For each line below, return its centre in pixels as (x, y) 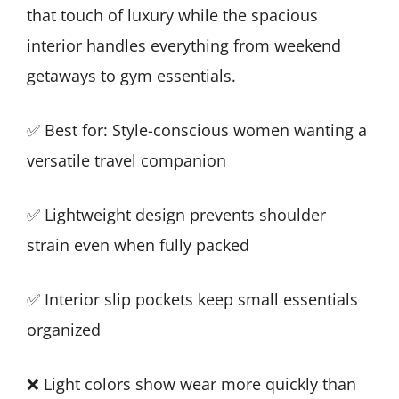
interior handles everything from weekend (184, 45)
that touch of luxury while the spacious (172, 15)
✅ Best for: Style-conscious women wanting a (197, 130)
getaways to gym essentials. (131, 75)
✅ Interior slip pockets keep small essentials (192, 299)
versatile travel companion (126, 160)
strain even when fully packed (138, 244)
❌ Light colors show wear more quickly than (191, 383)
